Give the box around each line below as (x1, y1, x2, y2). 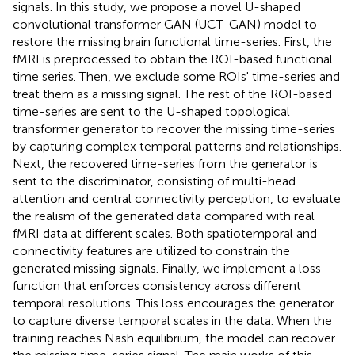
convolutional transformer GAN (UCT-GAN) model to (13, 16, 317, 32)
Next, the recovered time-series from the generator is (13, 155, 318, 171)
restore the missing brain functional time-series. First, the (13, 33, 332, 49)
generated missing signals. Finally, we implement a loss (13, 260, 321, 276)
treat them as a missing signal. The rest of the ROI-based (13, 86, 332, 101)
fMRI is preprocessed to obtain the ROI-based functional (13, 51, 333, 67)
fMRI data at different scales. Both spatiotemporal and (13, 225, 317, 241)
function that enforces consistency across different (13, 277, 301, 293)
